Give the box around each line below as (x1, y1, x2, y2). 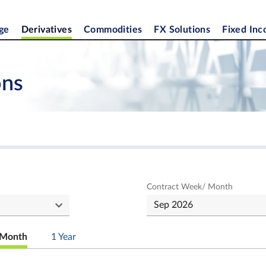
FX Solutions (154, 24, 211, 34)
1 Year (50, 232, 76, 242)
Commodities (84, 24, 142, 34)
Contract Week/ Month (147, 183, 233, 191)
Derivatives (21, 24, 72, 34)
